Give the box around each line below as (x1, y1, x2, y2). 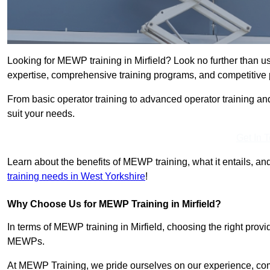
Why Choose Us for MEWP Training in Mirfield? (7, 199, 221, 210)
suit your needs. (7, 108, 75, 119)
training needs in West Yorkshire (7, 171, 145, 182)
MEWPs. (7, 236, 45, 247)
